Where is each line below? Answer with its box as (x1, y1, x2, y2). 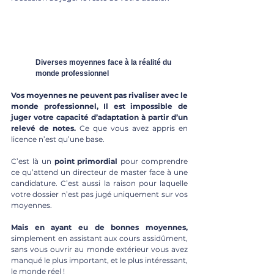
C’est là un (11, 156, 54, 166)
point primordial (54, 156, 118, 166)
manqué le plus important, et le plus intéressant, (11, 255, 188, 265)
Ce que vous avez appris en (76, 123, 188, 133)
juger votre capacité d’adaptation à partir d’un (11, 112, 188, 122)
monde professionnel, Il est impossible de (11, 101, 188, 111)
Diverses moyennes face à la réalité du (35, 57, 173, 67)
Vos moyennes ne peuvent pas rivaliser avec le (11, 90, 188, 100)
